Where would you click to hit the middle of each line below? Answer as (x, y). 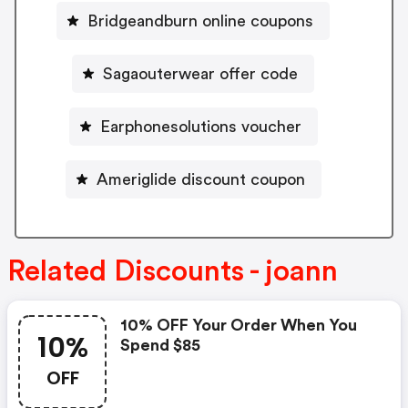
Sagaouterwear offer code (200, 73)
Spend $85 (160, 346)
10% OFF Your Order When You (239, 326)
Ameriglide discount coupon (200, 179)
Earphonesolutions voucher (200, 126)
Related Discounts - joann (173, 272)
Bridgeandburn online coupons (200, 20)
